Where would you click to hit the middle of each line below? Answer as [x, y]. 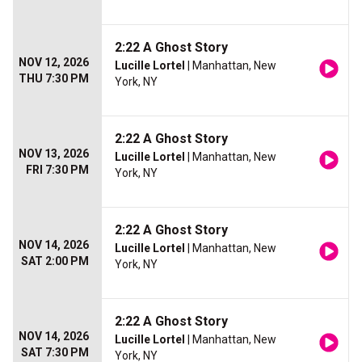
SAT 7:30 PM [55, 352]
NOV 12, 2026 [54, 62]
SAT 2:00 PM [55, 261]
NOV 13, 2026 [54, 154]
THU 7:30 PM [54, 78]
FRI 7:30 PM [57, 170]
